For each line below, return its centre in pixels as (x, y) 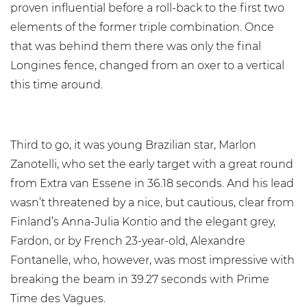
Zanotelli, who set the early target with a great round (152, 164)
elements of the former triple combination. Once (142, 27)
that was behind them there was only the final (136, 46)
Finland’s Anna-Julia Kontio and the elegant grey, (143, 222)
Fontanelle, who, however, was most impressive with (152, 260)
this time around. (57, 85)
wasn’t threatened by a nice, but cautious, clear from (152, 202)
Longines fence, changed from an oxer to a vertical (147, 65)
